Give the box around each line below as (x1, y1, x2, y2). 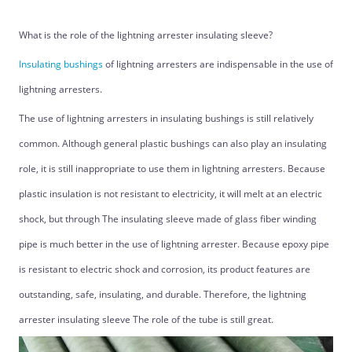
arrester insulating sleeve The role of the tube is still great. (18, 313, 273, 326)
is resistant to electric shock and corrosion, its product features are (18, 262, 310, 276)
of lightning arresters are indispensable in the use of (102, 57, 333, 71)
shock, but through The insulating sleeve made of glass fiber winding (18, 212, 317, 225)
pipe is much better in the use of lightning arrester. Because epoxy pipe (18, 237, 329, 251)
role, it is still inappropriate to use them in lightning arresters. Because (18, 162, 325, 175)
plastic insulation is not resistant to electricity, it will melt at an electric (18, 187, 322, 200)
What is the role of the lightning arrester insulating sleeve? (18, 28, 273, 42)
